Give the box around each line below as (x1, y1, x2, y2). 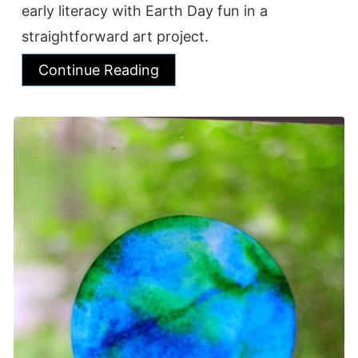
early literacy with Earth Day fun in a (22, 2, 268, 19)
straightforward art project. (22, 27, 209, 45)
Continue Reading (38, 61, 159, 78)
